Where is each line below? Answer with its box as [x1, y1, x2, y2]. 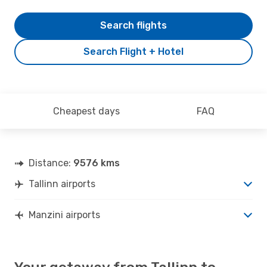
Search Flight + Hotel [83, 45, 184, 57]
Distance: [29, 157, 73, 169]
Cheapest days [52, 105, 120, 117]
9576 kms [73, 157, 120, 169]
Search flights [100, 19, 167, 31]
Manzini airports [29, 209, 100, 221]
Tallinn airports [29, 178, 95, 190]
